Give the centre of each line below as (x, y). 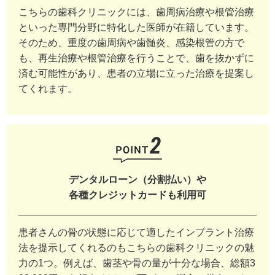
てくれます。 (48, 89)
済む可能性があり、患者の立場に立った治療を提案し (136, 74)
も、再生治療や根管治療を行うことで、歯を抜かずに (136, 58)
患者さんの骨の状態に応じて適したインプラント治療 (136, 233)
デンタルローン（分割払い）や (137, 180)
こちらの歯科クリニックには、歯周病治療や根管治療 (136, 12)
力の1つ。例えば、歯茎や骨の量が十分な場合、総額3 (137, 263)
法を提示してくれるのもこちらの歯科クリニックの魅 (136, 248)
